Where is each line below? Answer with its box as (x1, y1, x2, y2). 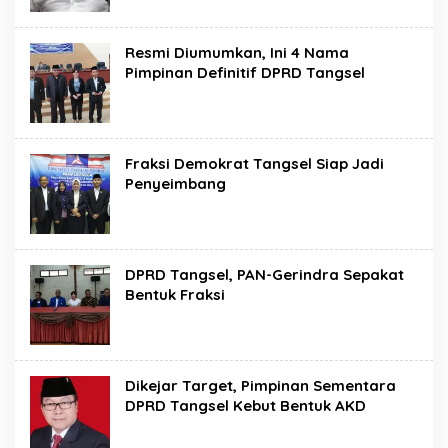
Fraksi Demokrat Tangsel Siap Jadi (125, 153, 384, 173)
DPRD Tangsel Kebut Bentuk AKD (125, 395, 366, 415)
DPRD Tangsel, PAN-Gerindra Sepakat (125, 264, 404, 284)
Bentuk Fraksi (125, 284, 225, 304)
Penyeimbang (125, 173, 226, 193)
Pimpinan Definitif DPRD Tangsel (125, 62, 365, 82)
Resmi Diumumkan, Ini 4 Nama (125, 42, 349, 62)
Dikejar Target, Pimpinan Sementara (125, 375, 396, 395)
